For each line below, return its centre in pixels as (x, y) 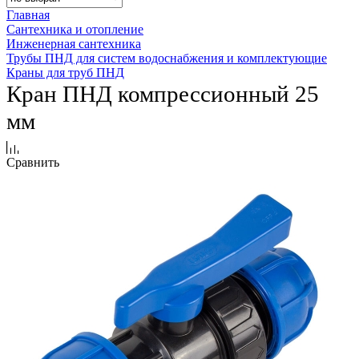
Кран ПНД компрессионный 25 (163, 94)
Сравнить (33, 163)
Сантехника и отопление (75, 30)
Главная (28, 15)
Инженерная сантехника (74, 44)
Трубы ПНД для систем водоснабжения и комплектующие (167, 58)
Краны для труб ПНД (65, 73)
